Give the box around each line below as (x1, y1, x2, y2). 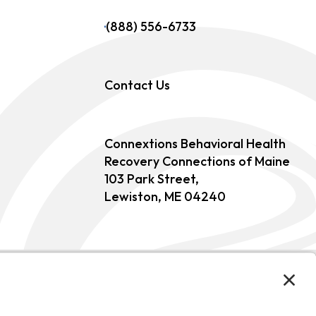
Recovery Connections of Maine (104, 153, 290, 170)
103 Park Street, (104, 171, 199, 188)
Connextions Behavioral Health (104, 135, 286, 152)
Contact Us (104, 77, 170, 94)
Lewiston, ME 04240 (104, 188, 226, 205)
